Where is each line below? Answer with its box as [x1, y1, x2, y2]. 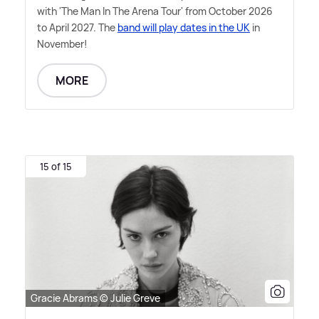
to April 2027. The [37, 21, 117, 35]
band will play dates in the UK [117, 21, 250, 35]
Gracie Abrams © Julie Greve [31, 291, 160, 305]
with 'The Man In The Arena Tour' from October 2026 [37, 4, 273, 19]
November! [37, 37, 88, 51]
